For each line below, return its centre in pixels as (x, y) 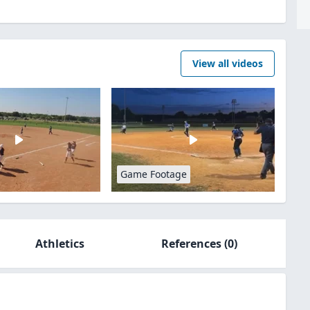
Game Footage (153, 174)
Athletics (60, 244)
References (191, 244)
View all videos (228, 63)
